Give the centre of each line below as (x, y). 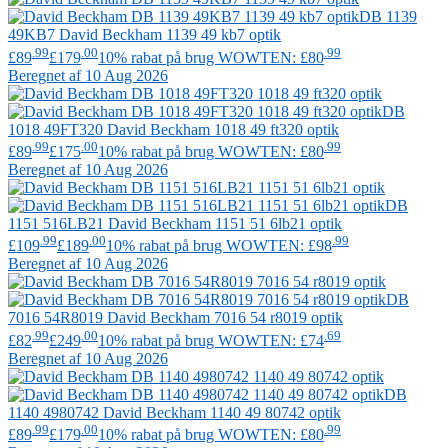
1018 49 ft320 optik (274, 129)
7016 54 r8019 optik (276, 318)
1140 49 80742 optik (273, 412)
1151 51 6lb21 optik (276, 223)
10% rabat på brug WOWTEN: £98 (219, 246)
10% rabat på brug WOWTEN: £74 (211, 340)
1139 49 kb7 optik (221, 35)
